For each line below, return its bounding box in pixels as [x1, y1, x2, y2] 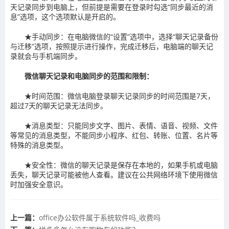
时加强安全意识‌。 [10, 179, 67, 189]
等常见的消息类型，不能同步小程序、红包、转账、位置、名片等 [10, 130, 218, 140]
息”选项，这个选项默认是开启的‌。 [10, 12, 120, 21]
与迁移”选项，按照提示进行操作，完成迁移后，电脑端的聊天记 [10, 41, 213, 51]
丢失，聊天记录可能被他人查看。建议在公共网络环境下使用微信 [10, 170, 218, 179]
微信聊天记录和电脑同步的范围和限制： [25, 71, 153, 81]
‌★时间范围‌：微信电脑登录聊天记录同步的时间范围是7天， [25, 91, 215, 101]
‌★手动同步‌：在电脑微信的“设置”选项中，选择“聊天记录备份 [25, 32, 218, 41]
